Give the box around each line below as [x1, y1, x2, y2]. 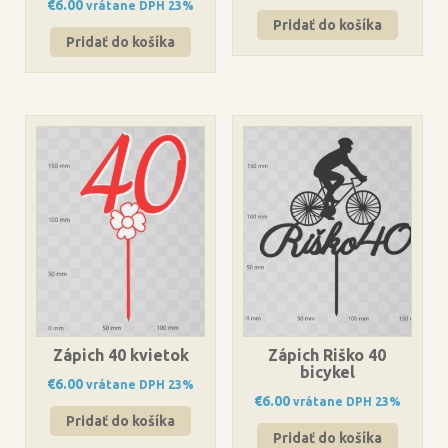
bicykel [299, 362, 355, 381]
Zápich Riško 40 [268, 345, 387, 364]
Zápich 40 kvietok [52, 345, 189, 364]
